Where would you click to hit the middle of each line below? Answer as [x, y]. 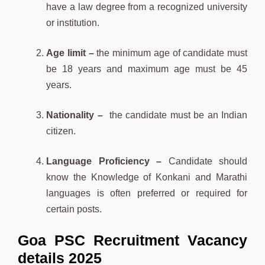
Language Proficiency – [107, 161]
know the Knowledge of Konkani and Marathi [147, 177]
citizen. [62, 131]
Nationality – [78, 115]
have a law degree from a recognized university [147, 7]
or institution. [74, 22]
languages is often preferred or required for [147, 193]
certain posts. [75, 209]
